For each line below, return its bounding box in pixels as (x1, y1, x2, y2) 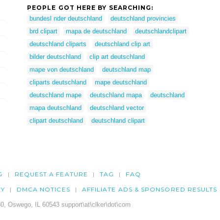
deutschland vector (90, 104, 144, 111)
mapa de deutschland (66, 27, 127, 35)
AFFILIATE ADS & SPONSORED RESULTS (82, 185, 218, 193)
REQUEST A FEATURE (14, 170, 88, 178)
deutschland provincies (110, 14, 176, 22)
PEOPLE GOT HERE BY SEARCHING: (27, 3, 154, 11)
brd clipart (29, 27, 57, 35)
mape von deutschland (29, 65, 94, 73)
